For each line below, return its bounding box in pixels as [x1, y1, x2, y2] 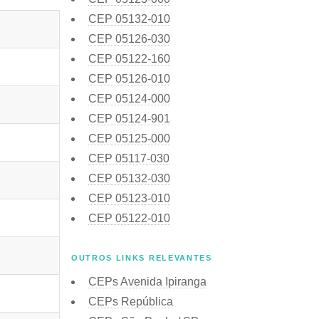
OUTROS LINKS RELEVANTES [71, 253, 212, 262]
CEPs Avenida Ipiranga [88, 275, 206, 288]
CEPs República [88, 295, 173, 308]
